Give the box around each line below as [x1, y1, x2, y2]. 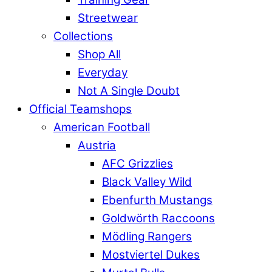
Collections [53, 29, 113, 44]
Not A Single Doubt [78, 84, 180, 98]
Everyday [78, 66, 127, 80]
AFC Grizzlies [102, 157, 173, 171]
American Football [53, 120, 150, 135]
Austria [78, 138, 116, 153]
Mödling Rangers [102, 229, 192, 244]
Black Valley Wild [102, 175, 192, 189]
